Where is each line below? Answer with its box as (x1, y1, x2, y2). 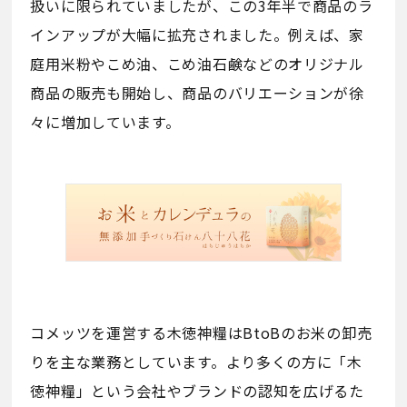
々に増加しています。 (30, 110, 181, 133)
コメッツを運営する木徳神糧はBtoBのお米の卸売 (30, 322, 372, 344)
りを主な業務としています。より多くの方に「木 (30, 351, 362, 373)
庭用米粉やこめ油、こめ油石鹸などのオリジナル (30, 52, 364, 74)
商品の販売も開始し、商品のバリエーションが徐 (30, 81, 364, 104)
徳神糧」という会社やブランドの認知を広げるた (30, 380, 364, 402)
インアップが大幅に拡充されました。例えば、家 (30, 23, 364, 45)
